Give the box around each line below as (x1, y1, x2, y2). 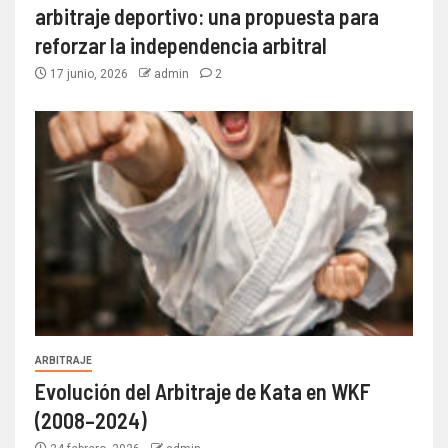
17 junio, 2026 (47, 66, 131, 81)
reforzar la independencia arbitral (35, 31, 327, 58)
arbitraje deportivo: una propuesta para (35, 2, 379, 29)
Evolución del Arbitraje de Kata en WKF (35, 377, 371, 404)
